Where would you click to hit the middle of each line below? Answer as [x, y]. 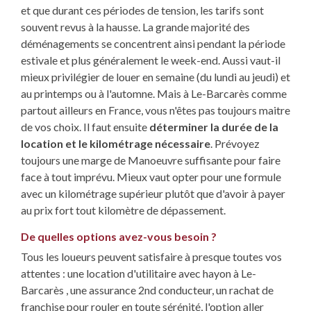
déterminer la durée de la [214, 127]
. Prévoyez [235, 144]
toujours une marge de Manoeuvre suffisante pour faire [151, 160]
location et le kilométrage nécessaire [116, 144]
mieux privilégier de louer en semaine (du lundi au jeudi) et [155, 77]
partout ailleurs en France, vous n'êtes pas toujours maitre [155, 110]
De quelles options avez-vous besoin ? [119, 237]
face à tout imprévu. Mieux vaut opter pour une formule [151, 177]
